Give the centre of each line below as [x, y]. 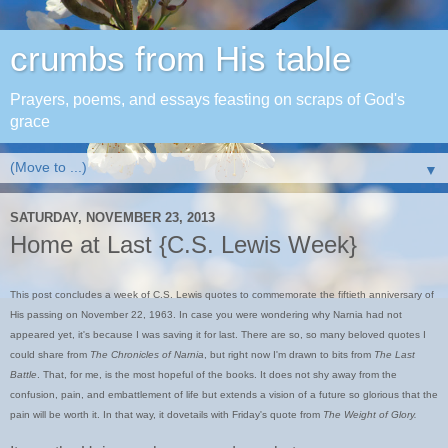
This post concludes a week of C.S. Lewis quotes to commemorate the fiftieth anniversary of [222, 294]
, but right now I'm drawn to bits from [289, 354]
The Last [394, 354]
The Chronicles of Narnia [147, 354]
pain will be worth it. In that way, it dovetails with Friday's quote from [166, 414]
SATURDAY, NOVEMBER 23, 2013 [112, 217]
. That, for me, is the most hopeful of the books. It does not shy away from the [217, 374]
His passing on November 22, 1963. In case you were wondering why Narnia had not [206, 314]
